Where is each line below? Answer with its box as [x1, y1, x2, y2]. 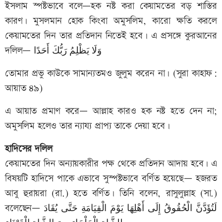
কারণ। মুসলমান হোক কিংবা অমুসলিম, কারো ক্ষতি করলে [5, 14, 217, 28]
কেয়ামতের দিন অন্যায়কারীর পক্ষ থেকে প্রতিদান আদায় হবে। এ [5, 157, 217, 171]
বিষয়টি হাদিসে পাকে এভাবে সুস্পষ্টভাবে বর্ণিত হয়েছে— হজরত [5, 172, 217, 186]
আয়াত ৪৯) [5, 82, 43, 96]
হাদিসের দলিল [5, 142, 53, 156]
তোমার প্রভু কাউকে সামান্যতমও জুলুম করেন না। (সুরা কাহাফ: [5, 67, 217, 81]
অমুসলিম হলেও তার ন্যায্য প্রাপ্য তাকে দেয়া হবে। [5, 119, 170, 133]
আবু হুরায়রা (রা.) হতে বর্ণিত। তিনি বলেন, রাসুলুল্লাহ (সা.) [5, 187, 217, 201]
